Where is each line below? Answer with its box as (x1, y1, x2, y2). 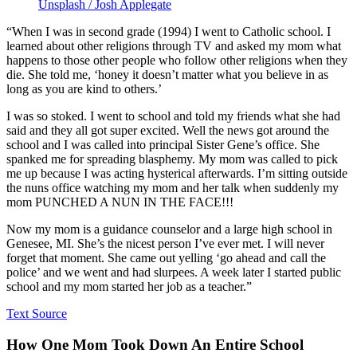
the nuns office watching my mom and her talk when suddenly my (6, 181, 339, 195)
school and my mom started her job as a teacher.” (6, 280, 252, 294)
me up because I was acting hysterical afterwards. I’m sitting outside (6, 167, 347, 181)
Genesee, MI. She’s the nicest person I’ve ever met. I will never (6, 237, 324, 251)
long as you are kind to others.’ (6, 82, 162, 96)
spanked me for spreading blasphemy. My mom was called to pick (6, 152, 338, 167)
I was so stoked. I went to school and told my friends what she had (6, 109, 340, 124)
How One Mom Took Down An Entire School (6, 335, 304, 353)
